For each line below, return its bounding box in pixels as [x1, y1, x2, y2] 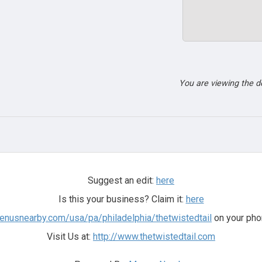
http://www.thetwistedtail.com [93, 231, 215, 242]
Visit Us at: [47, 231, 93, 242]
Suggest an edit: [88, 175, 156, 186]
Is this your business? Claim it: [58, 194, 186, 205]
